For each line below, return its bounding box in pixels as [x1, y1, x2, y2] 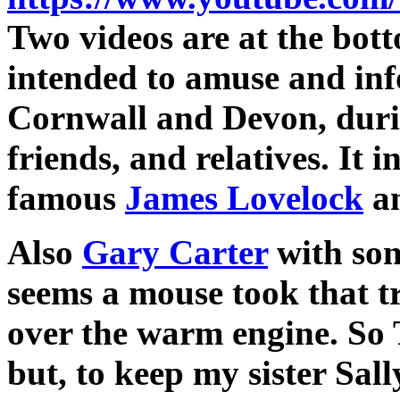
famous [7, 179, 125, 218]
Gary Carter [82, 233, 268, 272]
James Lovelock [125, 179, 363, 218]
